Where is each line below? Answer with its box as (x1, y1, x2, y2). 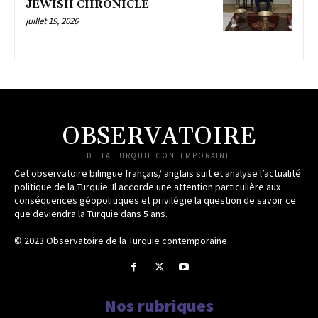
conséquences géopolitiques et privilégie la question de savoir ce (14, 194, 296, 207)
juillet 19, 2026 (26, 14, 78, 27)
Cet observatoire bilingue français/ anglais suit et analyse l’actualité (14, 167, 301, 180)
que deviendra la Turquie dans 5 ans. (14, 207, 168, 221)
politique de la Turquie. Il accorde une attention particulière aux (14, 180, 280, 194)
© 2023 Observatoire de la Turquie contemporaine (14, 234, 227, 248)
